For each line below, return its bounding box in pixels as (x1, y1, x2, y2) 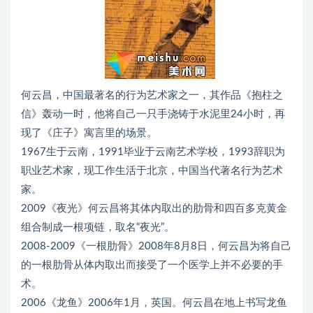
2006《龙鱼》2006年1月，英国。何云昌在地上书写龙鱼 (21, 298, 287, 308)
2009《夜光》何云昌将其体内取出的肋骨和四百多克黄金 (21, 203, 287, 214)
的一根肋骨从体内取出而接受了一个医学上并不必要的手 (21, 260, 283, 270)
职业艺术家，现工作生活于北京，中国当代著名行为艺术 (21, 166, 283, 176)
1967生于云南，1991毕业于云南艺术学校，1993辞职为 (21, 147, 285, 157)
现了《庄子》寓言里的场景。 (21, 128, 157, 138)
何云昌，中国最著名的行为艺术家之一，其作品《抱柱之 (21, 90, 283, 101)
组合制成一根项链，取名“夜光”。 (21, 222, 175, 233)
